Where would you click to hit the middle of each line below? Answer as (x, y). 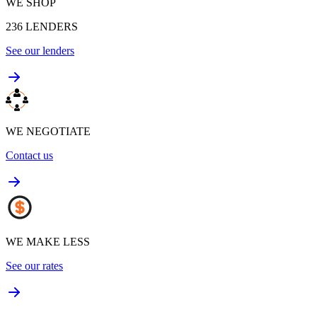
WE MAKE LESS (48, 241)
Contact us (29, 155)
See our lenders (40, 50)
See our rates (34, 265)
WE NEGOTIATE (48, 131)
